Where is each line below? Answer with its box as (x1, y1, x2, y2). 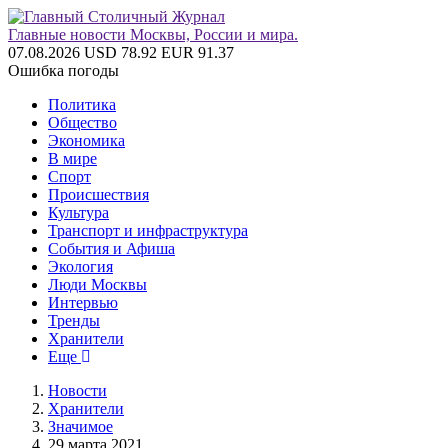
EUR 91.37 (161, 44, 234, 61)
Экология (48, 258, 113, 275)
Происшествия (48, 186, 149, 203)
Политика (48, 96, 116, 113)
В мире (48, 150, 97, 167)
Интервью (48, 294, 118, 311)
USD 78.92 (84, 44, 157, 61)
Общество (48, 114, 117, 131)
